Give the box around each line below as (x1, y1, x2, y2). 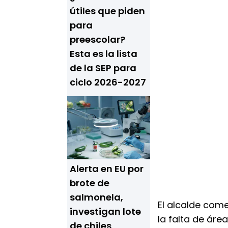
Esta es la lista (70, 47, 137, 60)
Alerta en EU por (70, 162, 144, 175)
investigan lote (70, 205, 141, 218)
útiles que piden (70, 5, 145, 17)
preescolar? (70, 33, 125, 46)
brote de (70, 177, 109, 189)
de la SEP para (70, 62, 136, 74)
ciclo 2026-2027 (70, 76, 146, 89)
